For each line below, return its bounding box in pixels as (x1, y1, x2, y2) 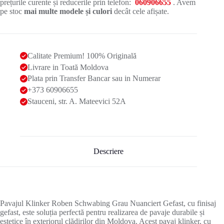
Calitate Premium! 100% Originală (27, 51, 136, 60)
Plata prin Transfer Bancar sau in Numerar (27, 74, 160, 83)
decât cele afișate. (114, 6, 169, 15)
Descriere (93, 146, 124, 155)
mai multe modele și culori (24, 6, 114, 15)
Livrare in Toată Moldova (27, 62, 108, 71)
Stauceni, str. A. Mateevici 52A (27, 97, 126, 106)
